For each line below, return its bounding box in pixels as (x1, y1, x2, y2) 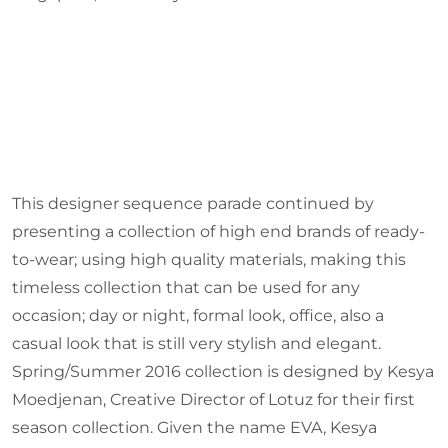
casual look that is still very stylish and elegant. (12, 334, 381, 354)
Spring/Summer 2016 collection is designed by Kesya (12, 362, 434, 382)
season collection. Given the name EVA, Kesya (12, 418, 377, 438)
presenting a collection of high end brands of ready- (12, 222, 425, 242)
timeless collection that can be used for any (12, 278, 360, 298)
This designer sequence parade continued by (12, 194, 374, 214)
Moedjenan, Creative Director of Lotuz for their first (12, 390, 415, 410)
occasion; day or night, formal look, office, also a (12, 306, 384, 326)
